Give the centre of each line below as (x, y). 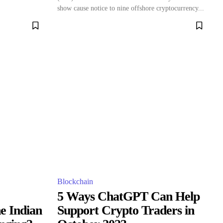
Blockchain (75, 181)
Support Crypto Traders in (126, 210)
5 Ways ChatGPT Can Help (128, 196)
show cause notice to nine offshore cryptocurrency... (131, 8)
